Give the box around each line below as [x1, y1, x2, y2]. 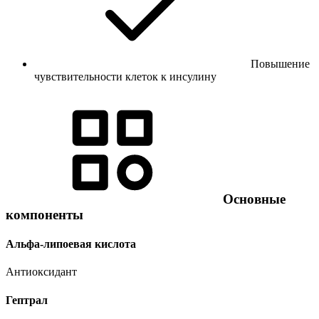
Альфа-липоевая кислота [6, 238, 136, 251]
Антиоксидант [6, 266, 77, 278]
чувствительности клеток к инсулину [34, 70, 216, 83]
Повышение [251, 58, 310, 70]
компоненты [6, 206, 83, 222]
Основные [219, 191, 286, 206]
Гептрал [6, 293, 48, 306]
